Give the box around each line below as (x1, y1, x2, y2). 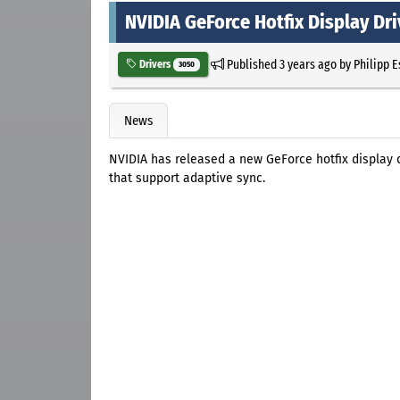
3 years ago (279, 55, 337, 72)
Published (223, 55, 279, 72)
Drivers (137, 57, 173, 71)
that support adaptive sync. (109, 171, 265, 187)
